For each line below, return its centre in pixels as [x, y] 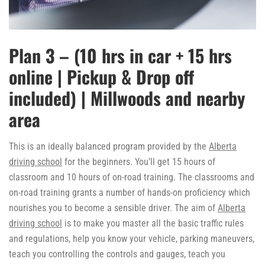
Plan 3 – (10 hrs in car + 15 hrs [120, 56]
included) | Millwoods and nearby [127, 98]
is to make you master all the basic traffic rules [153, 224]
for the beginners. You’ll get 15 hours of [139, 162]
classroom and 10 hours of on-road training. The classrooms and [132, 177]
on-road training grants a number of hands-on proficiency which [130, 193]
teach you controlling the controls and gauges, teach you [117, 254]
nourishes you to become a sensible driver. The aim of [113, 208]
